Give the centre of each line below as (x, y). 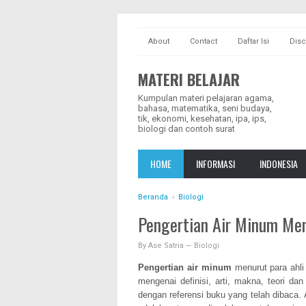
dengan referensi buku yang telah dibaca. (221, 295)
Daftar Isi (253, 41)
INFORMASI (215, 164)
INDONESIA (279, 164)
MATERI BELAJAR (189, 79)
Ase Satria (166, 246)
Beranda (153, 197)
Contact (204, 41)
